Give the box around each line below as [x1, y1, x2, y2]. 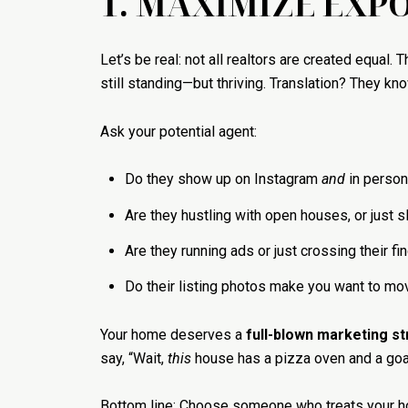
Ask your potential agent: [100, 122, 257, 140]
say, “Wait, [100, 349, 168, 367]
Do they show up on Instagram [124, 170, 321, 189]
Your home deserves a [100, 325, 246, 343]
